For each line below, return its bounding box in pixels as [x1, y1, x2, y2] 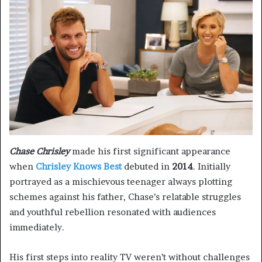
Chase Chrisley [9, 145, 70, 157]
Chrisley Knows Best [36, 160, 122, 172]
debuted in [122, 160, 172, 172]
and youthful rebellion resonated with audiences [9, 206, 216, 218]
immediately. [9, 221, 64, 233]
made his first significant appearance [70, 145, 230, 157]
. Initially [193, 160, 230, 172]
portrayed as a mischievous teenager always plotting [9, 175, 232, 187]
